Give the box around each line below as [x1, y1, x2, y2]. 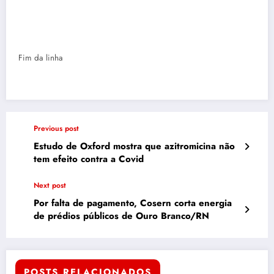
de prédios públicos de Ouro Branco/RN [34, 209, 209, 223]
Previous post [34, 123, 79, 135]
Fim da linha [18, 52, 63, 64]
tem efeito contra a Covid [34, 152, 144, 166]
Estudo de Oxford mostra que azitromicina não [34, 139, 235, 154]
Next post [34, 180, 66, 191]
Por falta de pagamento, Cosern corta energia [34, 196, 232, 210]
